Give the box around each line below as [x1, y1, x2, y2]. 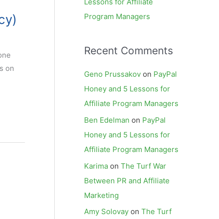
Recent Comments [84, 44, 173, 57]
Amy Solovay [84, 207, 129, 217]
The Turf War [121, 161, 166, 171]
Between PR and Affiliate [84, 175, 170, 185]
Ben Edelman [84, 115, 130, 125]
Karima [84, 161, 108, 171]
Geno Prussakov [84, 69, 141, 79]
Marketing [84, 190, 119, 200]
